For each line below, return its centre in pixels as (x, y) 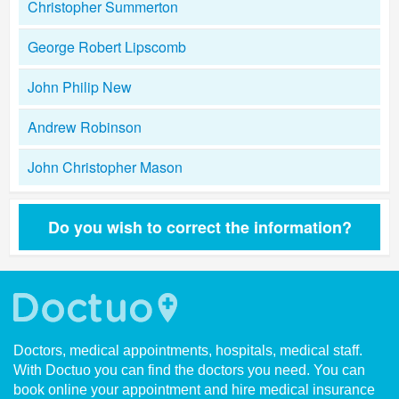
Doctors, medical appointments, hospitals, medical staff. (188, 350)
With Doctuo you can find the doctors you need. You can (189, 370)
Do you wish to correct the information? (199, 227)
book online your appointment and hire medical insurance (194, 390)
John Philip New (80, 87)
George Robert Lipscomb (107, 47)
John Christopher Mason (105, 167)
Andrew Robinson (85, 127)
